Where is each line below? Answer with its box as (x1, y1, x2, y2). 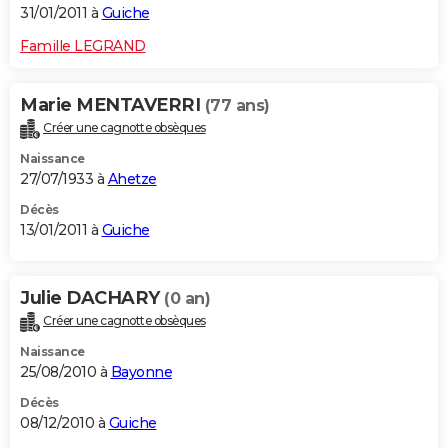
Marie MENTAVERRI (20, 94, 205, 117)
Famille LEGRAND (20, 37, 146, 56)
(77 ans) (204, 96, 270, 116)
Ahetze (107, 169, 157, 188)
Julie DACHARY (20, 286, 164, 309)
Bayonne (110, 362, 172, 381)
